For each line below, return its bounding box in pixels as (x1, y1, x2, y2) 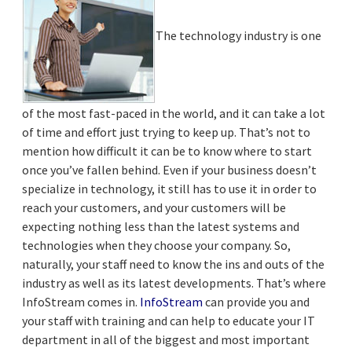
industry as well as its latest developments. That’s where (22, 274, 326, 291)
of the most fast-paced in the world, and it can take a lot (22, 104, 325, 121)
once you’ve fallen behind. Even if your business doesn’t (22, 161, 317, 178)
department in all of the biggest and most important (22, 331, 310, 347)
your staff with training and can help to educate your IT (22, 312, 315, 328)
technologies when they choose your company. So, (22, 236, 291, 253)
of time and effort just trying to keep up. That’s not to (22, 123, 310, 140)
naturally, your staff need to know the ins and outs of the (22, 255, 324, 272)
